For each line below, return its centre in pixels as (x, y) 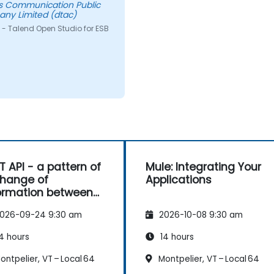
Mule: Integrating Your (203, 167)
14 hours (176, 237)
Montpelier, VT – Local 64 (208, 259)
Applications (179, 180)
